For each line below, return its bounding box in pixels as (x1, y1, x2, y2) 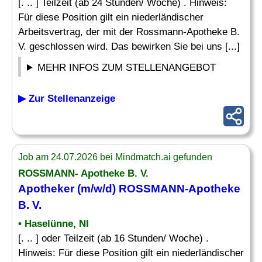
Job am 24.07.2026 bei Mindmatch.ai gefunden (18, 152, 212, 162)
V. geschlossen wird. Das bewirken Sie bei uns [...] (18, 41, 240, 52)
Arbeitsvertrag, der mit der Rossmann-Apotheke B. (18, 26, 240, 37)
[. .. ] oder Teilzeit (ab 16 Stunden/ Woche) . (18, 233, 209, 244)
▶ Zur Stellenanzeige (18, 93, 115, 104)
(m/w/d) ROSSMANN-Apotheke (74, 182, 240, 195)
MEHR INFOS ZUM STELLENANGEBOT (37, 62, 216, 73)
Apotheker (18, 182, 74, 195)
